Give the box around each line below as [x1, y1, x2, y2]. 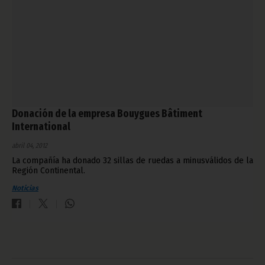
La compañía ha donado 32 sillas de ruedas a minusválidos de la [12, 156, 253, 166]
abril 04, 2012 [12, 141, 47, 150]
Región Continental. [12, 166, 85, 176]
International [12, 120, 70, 134]
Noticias [12, 184, 38, 193]
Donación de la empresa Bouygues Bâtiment [12, 107, 202, 121]
